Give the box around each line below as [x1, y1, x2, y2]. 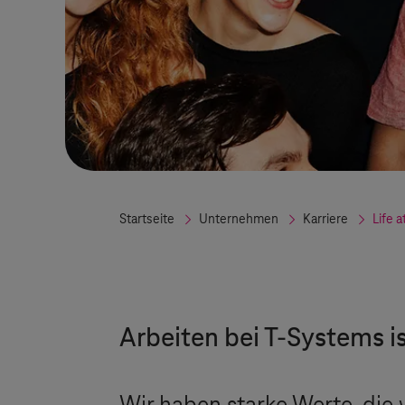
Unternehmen [199, 212, 278, 227]
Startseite [119, 212, 174, 227]
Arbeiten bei [119, 325, 264, 353]
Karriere [303, 212, 348, 227]
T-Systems [264, 325, 384, 353]
